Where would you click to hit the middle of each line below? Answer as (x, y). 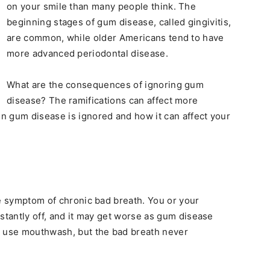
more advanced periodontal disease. (87, 53)
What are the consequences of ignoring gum (105, 85)
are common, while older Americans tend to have (115, 38)
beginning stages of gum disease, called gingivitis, (119, 22)
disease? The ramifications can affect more (102, 100)
